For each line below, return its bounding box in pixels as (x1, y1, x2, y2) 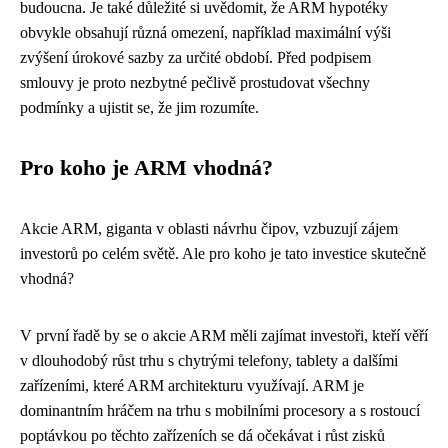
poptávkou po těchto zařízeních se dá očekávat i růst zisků (20, 427, 385, 444)
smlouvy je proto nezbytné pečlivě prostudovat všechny (20, 74, 370, 91)
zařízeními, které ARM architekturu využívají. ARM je (20, 377, 364, 394)
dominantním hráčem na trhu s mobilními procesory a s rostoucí (20, 402, 420, 419)
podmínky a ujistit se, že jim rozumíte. (20, 99, 259, 116)
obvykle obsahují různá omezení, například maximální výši (20, 24, 391, 41)
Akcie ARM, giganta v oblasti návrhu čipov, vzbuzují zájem (20, 220, 398, 237)
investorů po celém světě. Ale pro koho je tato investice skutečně (20, 245, 426, 262)
